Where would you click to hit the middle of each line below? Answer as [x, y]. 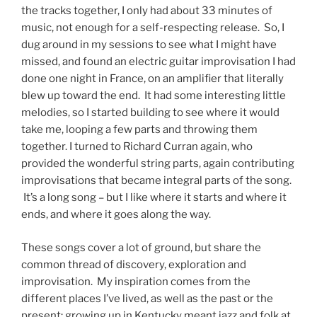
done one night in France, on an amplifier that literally [152, 79]
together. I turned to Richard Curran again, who [137, 146]
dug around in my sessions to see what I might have [149, 45]
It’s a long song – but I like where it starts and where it [154, 197]
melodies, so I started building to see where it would [150, 113]
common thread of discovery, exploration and [134, 264]
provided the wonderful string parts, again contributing [158, 163]
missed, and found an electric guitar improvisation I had [158, 62]
